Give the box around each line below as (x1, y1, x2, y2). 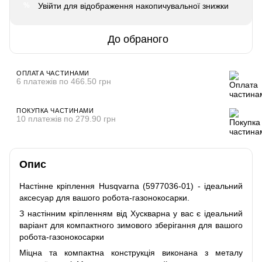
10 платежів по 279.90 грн (16, 113, 116, 123)
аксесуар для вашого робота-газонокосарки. (19, 192, 189, 202)
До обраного (108, 33, 168, 45)
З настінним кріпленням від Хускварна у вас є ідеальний (19, 208, 243, 218)
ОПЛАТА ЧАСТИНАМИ (16, 69, 89, 77)
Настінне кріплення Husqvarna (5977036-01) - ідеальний (19, 181, 243, 191)
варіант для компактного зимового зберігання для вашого (19, 220, 243, 230)
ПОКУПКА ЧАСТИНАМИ (16, 106, 94, 114)
